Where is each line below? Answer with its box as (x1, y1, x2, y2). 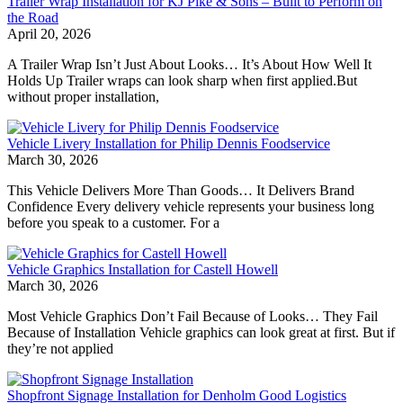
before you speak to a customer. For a (7, 214, 219, 230)
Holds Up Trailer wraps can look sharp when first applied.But (7, 72, 357, 88)
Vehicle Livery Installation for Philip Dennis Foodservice (7, 135, 330, 151)
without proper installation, (7, 88, 159, 104)
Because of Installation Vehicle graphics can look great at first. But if (7, 324, 395, 340)
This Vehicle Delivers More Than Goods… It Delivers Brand (7, 182, 354, 198)
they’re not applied (7, 340, 113, 356)
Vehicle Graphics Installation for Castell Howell (7, 261, 278, 277)
